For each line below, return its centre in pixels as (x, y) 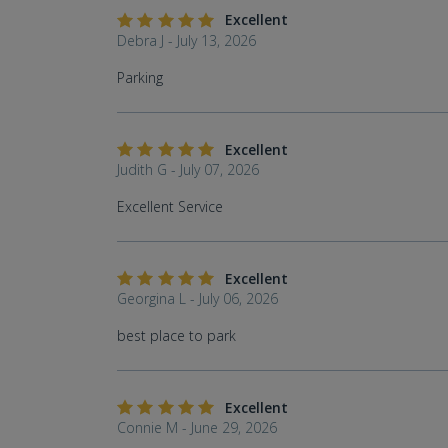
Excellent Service (170, 207)
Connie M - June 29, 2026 (197, 428)
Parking (140, 78)
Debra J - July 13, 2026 (186, 41)
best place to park (176, 336)
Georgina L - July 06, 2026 (197, 299)
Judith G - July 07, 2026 (188, 170)
